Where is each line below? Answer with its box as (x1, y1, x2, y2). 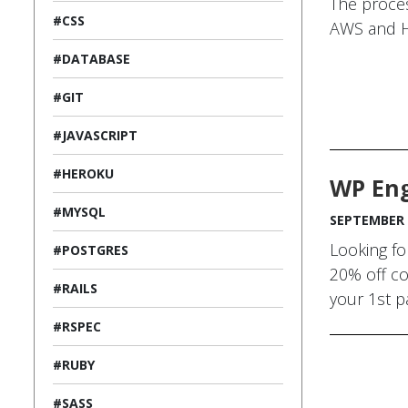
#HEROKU (53, 164, 114, 182)
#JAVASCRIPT (53, 126, 138, 144)
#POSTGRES (53, 240, 128, 259)
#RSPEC (53, 317, 101, 335)
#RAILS (53, 279, 97, 297)
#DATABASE (53, 49, 130, 67)
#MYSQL (53, 202, 106, 220)
